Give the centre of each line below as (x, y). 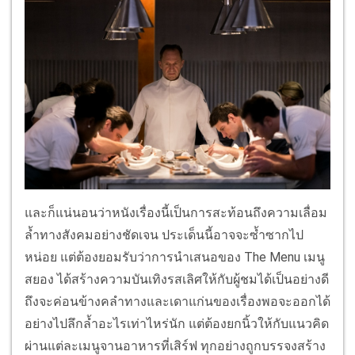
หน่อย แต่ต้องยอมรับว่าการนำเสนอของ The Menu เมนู (175, 257)
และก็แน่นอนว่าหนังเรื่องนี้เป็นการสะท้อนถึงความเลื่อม (176, 212)
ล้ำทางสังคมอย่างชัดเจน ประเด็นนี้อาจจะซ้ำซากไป (164, 235)
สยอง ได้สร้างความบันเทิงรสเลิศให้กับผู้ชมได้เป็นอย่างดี (177, 279)
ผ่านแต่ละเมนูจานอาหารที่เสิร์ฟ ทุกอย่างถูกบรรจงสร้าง (175, 345)
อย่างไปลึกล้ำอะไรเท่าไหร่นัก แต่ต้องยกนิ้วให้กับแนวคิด (177, 323)
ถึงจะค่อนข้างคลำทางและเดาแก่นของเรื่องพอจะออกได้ (177, 301)
